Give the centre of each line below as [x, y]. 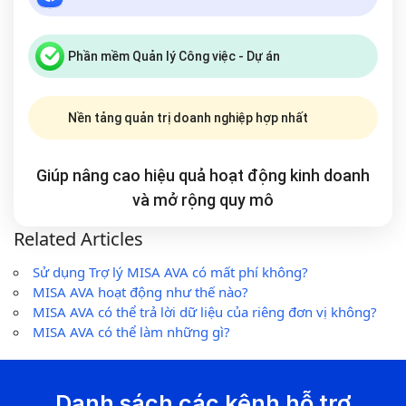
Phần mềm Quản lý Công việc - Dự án [174, 56]
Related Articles [78, 239]
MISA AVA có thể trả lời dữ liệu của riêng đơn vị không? [205, 312]
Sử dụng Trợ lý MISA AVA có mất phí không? [170, 272]
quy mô [246, 200]
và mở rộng [176, 200]
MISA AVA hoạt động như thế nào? [140, 292]
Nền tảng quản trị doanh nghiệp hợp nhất [188, 117]
